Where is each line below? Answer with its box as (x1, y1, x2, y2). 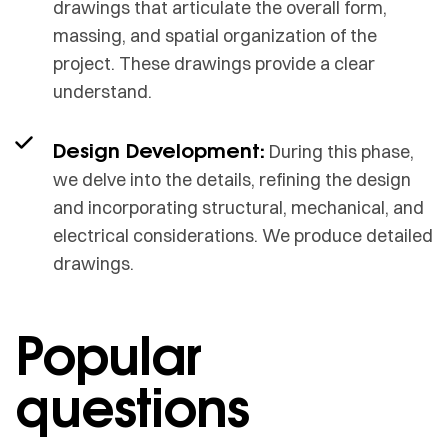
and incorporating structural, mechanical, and (52, 195, 424, 219)
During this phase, (264, 139, 414, 163)
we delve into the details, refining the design (52, 167, 411, 191)
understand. (52, 79, 152, 103)
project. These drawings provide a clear (52, 51, 375, 75)
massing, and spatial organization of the (52, 23, 377, 47)
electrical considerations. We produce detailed (52, 223, 433, 247)
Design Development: (52, 136, 265, 163)
